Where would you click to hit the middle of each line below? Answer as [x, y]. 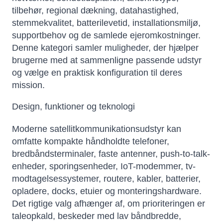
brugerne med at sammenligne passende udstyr [107, 60]
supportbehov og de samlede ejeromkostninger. [106, 36]
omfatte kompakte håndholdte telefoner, [91, 142]
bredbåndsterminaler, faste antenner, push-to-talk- [111, 154]
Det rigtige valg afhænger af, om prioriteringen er [109, 204]
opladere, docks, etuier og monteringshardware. [107, 191]
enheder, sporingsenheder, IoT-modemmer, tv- [104, 167]
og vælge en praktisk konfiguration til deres [97, 73]
